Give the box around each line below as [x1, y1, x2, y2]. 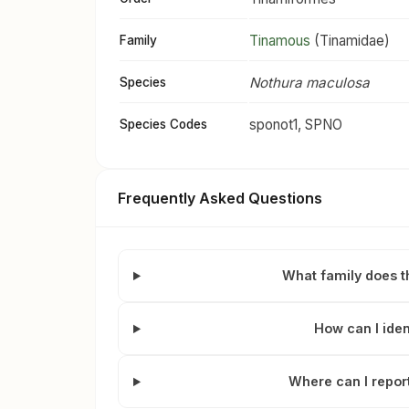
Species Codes [120, 117, 207, 132]
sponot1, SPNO [249, 116, 342, 134]
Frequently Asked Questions [118, 189, 322, 208]
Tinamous [249, 32, 310, 50]
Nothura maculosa [249, 74, 370, 92]
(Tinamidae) [310, 32, 390, 50]
